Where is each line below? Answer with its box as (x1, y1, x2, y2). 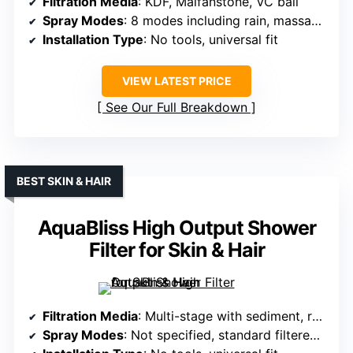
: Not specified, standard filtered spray (124, 327, 310, 344)
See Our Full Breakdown (106, 99, 247, 116)
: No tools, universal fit (143, 32, 278, 48)
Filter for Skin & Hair (88, 238, 265, 262)
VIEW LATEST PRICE (121, 74, 232, 88)
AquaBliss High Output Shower (37, 216, 316, 240)
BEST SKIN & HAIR (17, 174, 111, 188)
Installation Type (43, 32, 143, 48)
